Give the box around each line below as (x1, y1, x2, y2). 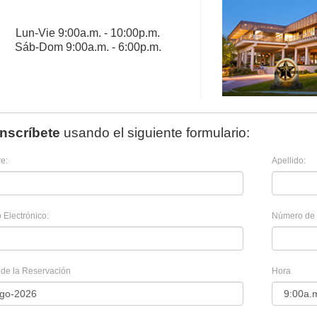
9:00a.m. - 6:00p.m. (65, 41, 161, 54)
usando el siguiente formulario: (60, 125, 250, 141)
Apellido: (272, 156, 306, 166)
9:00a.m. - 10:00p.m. (58, 27, 160, 40)
